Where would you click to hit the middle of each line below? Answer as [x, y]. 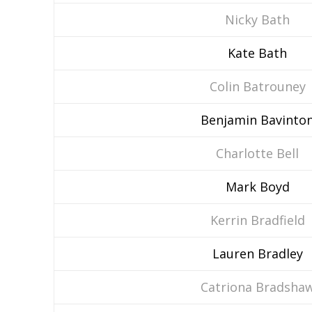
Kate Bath [257, 53]
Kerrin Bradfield [257, 220]
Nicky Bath [257, 19]
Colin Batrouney [257, 86]
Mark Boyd [257, 187]
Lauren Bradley [257, 253]
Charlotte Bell [257, 153]
